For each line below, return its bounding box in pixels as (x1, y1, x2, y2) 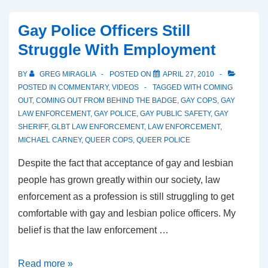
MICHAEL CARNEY (18, 135, 81, 144)
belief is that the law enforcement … (18, 224, 169, 235)
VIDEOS (112, 83, 139, 92)
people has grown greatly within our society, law (18, 174, 220, 185)
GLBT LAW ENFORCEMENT (51, 122, 144, 131)
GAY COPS (181, 96, 217, 105)
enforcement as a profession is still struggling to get (18, 191, 234, 202)
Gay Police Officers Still (18, 21, 190, 39)
